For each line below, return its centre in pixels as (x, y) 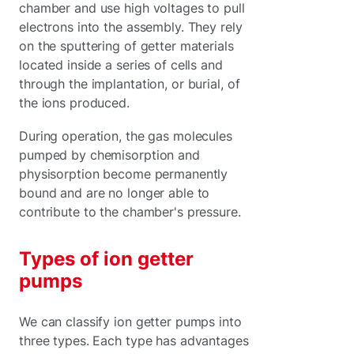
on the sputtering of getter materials (126, 45)
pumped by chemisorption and (109, 154)
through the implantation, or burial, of (130, 83)
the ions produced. (75, 102)
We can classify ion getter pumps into (130, 321)
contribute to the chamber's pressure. (130, 211)
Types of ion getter (106, 258)
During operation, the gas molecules (126, 136)
